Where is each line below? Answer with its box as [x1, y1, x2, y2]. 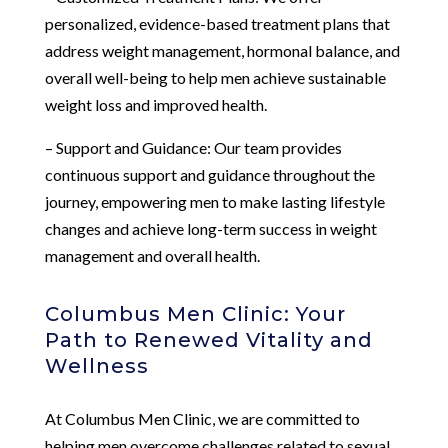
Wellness [44, 353, 149, 378]
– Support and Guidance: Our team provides [44, 137, 342, 157]
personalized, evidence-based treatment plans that [44, 13, 390, 33]
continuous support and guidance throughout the [44, 164, 375, 184]
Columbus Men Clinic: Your [44, 301, 346, 326]
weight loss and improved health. [44, 94, 267, 114]
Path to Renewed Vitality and [44, 327, 373, 352]
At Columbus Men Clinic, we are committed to [44, 408, 360, 428]
